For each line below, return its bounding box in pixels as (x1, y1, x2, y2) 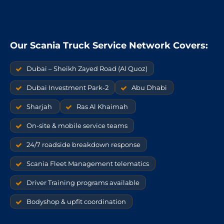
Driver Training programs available (26, 178, 139, 186)
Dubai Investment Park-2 (26, 83, 108, 91)
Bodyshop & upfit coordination (26, 197, 126, 205)
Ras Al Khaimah (76, 102, 129, 110)
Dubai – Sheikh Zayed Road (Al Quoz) (26, 64, 147, 72)
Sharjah (26, 102, 53, 110)
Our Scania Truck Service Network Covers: (10, 39, 208, 51)
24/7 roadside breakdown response (26, 140, 140, 148)
